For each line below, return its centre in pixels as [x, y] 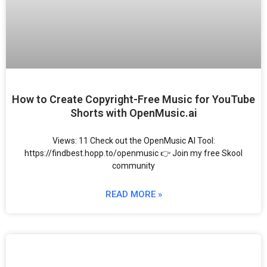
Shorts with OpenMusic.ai [133, 113]
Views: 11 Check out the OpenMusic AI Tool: [133, 141]
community [133, 166]
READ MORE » [133, 195]
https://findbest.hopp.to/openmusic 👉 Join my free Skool [133, 153]
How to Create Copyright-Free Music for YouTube [133, 100]
